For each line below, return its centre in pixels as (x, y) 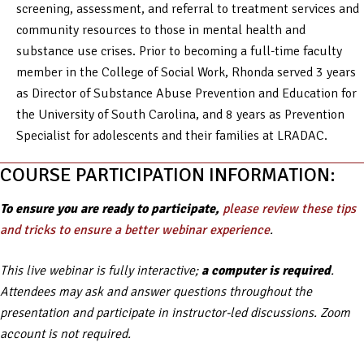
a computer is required (266, 270)
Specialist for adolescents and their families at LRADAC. (172, 135)
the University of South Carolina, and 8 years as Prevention (180, 114)
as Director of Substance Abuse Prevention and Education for (186, 93)
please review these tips (289, 208)
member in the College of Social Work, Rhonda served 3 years (186, 72)
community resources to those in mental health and (161, 30)
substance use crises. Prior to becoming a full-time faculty (179, 51)
